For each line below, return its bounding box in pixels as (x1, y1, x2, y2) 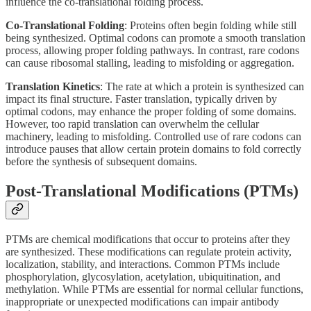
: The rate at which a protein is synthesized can (100, 81, 304, 93)
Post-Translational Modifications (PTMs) (6, 182, 299, 201)
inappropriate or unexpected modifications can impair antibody (6, 295, 279, 308)
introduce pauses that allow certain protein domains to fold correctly (6, 143, 301, 155)
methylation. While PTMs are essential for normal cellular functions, (6, 283, 303, 295)
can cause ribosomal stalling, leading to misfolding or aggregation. (6, 57, 294, 69)
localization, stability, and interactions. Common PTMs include (6, 258, 280, 270)
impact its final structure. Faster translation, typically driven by (6, 93, 277, 106)
